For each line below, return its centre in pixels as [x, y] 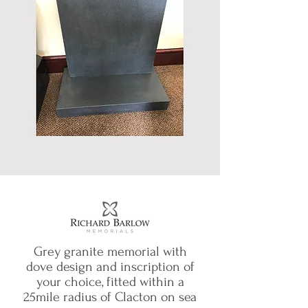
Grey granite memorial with [110, 252]
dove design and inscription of [110, 267]
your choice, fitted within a [110, 282]
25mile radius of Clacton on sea [110, 297]
